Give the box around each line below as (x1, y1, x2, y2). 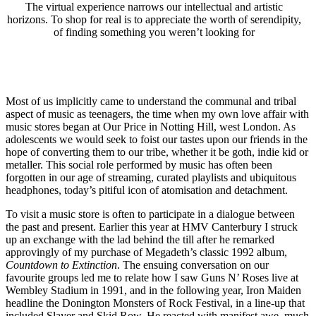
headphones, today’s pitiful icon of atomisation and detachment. (6, 184, 288, 197)
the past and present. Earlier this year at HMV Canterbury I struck (6, 221, 298, 233)
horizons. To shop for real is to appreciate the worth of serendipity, (6, 13, 301, 26)
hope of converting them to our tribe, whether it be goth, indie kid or (6, 146, 308, 159)
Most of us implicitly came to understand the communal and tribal (6, 95, 296, 108)
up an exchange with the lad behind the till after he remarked (6, 233, 274, 246)
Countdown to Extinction (6, 259, 117, 272)
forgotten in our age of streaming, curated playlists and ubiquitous (6, 171, 296, 184)
